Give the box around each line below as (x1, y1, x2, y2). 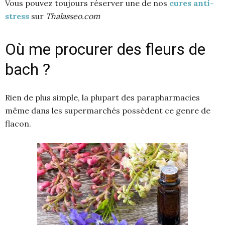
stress (5, 11, 29, 21)
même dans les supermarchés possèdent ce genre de (5, 105, 210, 116)
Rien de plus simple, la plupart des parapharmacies (5, 92, 200, 102)
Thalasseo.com (46, 11, 100, 21)
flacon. (5, 119, 31, 129)
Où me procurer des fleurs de (5, 40, 205, 59)
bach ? (5, 60, 50, 79)
